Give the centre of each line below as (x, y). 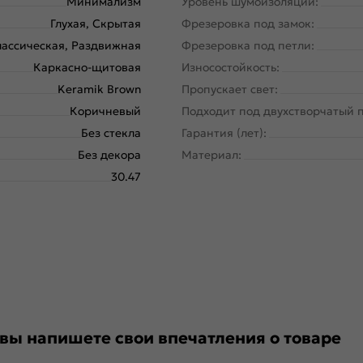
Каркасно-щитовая (87, 68)
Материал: (211, 155)
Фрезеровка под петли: (248, 46)
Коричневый (105, 111)
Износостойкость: (231, 68)
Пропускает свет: (230, 90)
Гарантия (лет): (224, 133)
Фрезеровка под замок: (248, 24)
